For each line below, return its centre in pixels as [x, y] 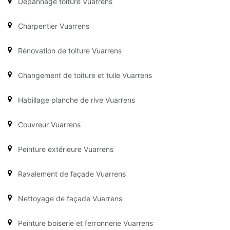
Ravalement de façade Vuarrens [72, 174]
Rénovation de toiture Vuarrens [70, 50]
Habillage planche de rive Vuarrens [76, 100]
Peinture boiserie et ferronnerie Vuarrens [85, 223]
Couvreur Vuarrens [49, 124]
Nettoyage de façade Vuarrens [70, 198]
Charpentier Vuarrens [54, 26]
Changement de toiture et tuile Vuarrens [85, 75]
